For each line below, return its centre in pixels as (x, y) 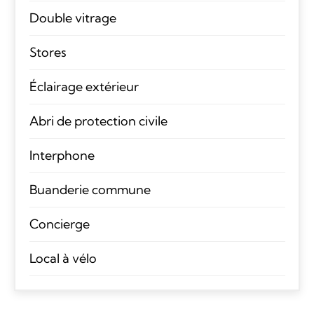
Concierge (59, 224)
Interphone (62, 155)
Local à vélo (63, 258)
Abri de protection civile (98, 121)
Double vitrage (73, 18)
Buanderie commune (90, 189)
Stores (48, 52)
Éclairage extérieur (84, 86)
